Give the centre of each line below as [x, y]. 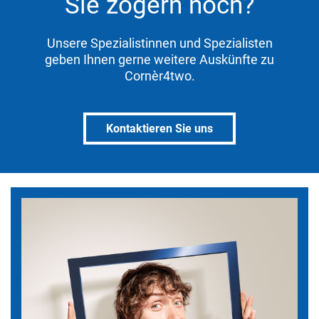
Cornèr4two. [159, 76]
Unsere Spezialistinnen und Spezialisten [159, 43]
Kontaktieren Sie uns [159, 129]
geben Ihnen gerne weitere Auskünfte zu [159, 59]
